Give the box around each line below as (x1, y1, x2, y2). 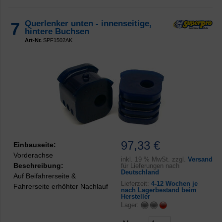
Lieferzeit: (120, 180, 151, 188)
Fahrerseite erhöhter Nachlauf (13, 182, 108, 190)
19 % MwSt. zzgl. (132, 156, 188, 164)
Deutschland (120, 168, 159, 176)
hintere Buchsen (25, 26, 89, 36)
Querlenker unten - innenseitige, (25, 18, 152, 28)
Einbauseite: (13, 140, 56, 149)
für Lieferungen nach (120, 162, 179, 170)
